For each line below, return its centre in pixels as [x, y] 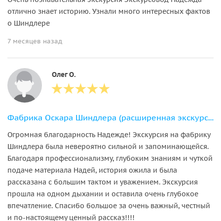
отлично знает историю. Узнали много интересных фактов [109, 11]
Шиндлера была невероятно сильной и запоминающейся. [108, 146]
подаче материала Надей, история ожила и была [92, 170]
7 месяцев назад [35, 41]
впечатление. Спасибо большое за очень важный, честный [109, 205]
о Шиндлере [29, 23]
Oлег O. [64, 74]
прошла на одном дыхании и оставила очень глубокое [103, 194]
